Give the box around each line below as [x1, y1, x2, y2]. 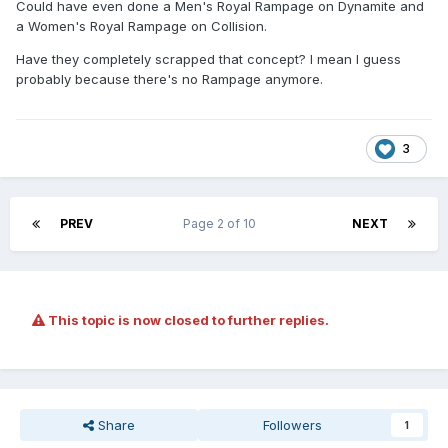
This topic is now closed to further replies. [45, 312, 329, 329]
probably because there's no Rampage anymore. [16, 71, 323, 88]
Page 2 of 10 [183, 216, 262, 232]
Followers [263, 417, 323, 434]
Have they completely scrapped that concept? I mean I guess [16, 51, 401, 68]
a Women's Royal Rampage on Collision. [16, 18, 267, 35]
